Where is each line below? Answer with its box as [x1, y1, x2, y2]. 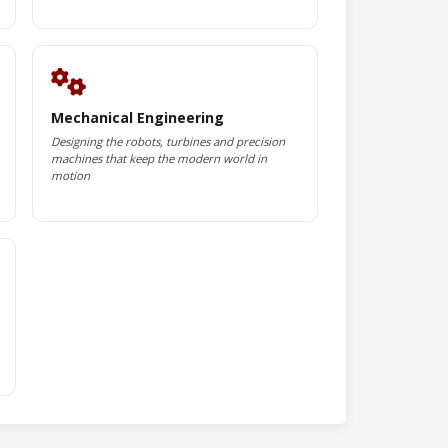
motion [50, 168, 90, 183]
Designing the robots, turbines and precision [50, 134, 285, 149]
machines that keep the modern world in [50, 151, 267, 166]
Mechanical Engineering [50, 108, 224, 127]
